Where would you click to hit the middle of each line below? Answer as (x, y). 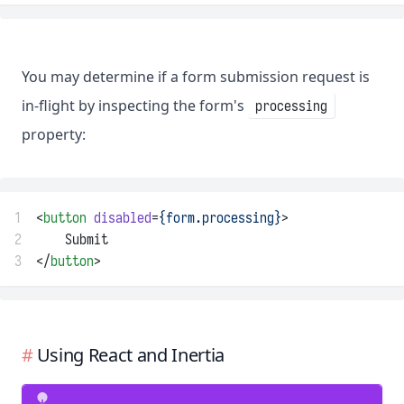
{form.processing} (220, 218)
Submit (72, 239)
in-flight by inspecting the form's (135, 106)
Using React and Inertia (131, 355)
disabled (123, 218)
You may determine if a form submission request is (196, 77)
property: (54, 135)
